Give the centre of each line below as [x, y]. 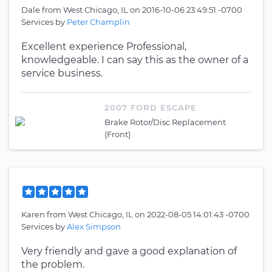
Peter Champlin [98, 22]
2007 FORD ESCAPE [151, 107]
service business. [62, 73]
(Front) [117, 134]
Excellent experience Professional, [104, 46]
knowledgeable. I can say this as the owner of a [135, 60]
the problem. [53, 264]
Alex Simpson [94, 226]
